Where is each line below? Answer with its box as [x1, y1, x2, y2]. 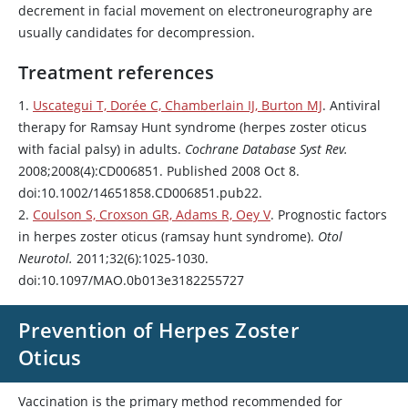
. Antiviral [322, 97, 381, 114]
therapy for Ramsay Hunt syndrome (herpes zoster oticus [18, 118, 367, 136]
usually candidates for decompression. [18, 24, 255, 41]
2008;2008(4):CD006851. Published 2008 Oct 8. [18, 162, 300, 179]
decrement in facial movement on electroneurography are [18, 2, 372, 19]
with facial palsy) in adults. [18, 140, 185, 158]
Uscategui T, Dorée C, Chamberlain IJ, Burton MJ [33, 97, 322, 114]
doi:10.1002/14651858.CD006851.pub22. [18, 184, 262, 201]
